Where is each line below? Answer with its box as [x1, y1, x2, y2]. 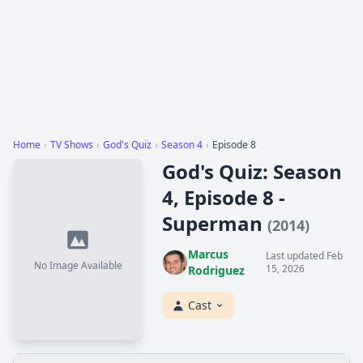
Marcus [188, 246, 228, 262]
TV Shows [50, 138, 93, 152]
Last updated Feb [266, 249, 344, 263]
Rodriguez [188, 263, 245, 278]
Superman [162, 210, 267, 237]
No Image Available [33, 258, 122, 272]
